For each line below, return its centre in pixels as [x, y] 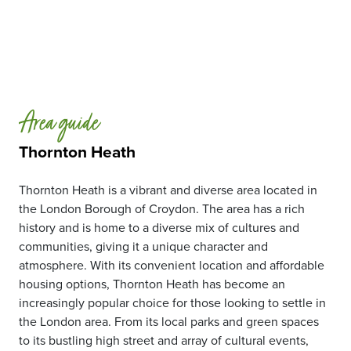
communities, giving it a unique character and [143, 246]
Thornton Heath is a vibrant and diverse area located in [168, 190]
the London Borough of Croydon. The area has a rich [162, 209]
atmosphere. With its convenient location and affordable [172, 265]
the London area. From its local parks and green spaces [169, 322]
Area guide [59, 125]
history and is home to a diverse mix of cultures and [159, 228]
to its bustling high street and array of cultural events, [164, 340]
